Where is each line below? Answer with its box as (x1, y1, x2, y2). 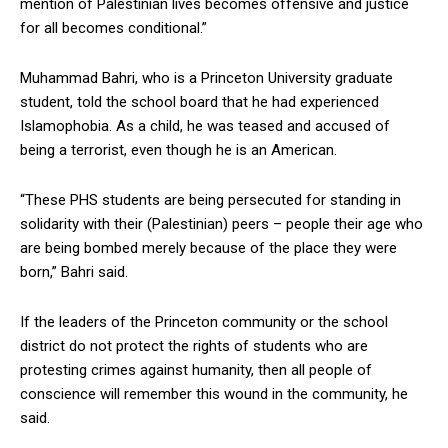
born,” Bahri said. (20, 263, 128, 282)
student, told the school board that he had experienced (20, 93, 379, 112)
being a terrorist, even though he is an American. (20, 141, 337, 160)
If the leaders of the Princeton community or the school (20, 313, 388, 332)
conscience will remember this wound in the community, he (20, 385, 408, 404)
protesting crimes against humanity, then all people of (20, 361, 372, 380)
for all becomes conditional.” (20, 19, 207, 38)
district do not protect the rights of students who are (20, 337, 368, 356)
